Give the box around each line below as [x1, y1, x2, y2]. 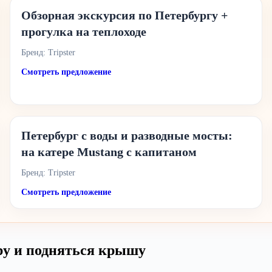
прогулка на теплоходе [21, 25, 147, 38]
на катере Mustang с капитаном [21, 145, 197, 158]
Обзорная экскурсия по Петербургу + [21, 8, 228, 22]
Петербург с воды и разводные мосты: [21, 129, 233, 142]
